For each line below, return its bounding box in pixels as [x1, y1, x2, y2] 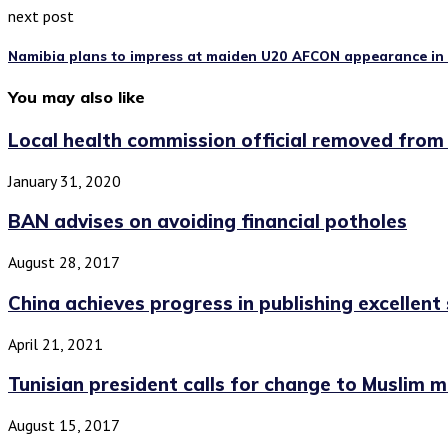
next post [8, 6, 74, 27]
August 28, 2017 [8, 252, 120, 273]
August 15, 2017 [8, 414, 120, 435]
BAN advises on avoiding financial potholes [8, 209, 407, 234]
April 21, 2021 [8, 333, 103, 354]
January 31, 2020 [8, 170, 121, 191]
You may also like [8, 86, 145, 107]
